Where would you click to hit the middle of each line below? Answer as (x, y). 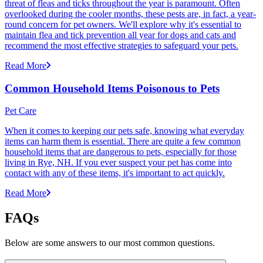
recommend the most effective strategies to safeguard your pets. (122, 45)
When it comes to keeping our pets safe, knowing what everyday (124, 131)
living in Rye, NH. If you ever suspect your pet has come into (118, 163)
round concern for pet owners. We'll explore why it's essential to (123, 24)
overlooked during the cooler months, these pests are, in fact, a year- (130, 14)
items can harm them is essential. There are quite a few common (123, 141)
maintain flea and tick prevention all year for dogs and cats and (120, 35)
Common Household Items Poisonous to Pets (112, 88)
